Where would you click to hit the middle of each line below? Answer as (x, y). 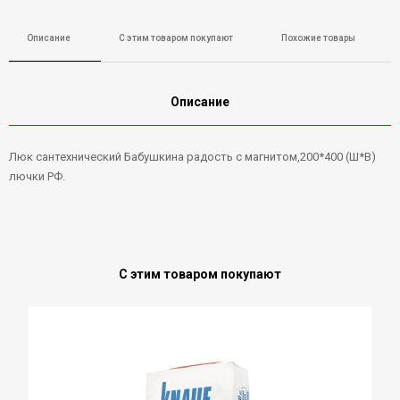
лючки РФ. (37, 176)
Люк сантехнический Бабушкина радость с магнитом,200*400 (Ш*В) (192, 156)
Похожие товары (318, 37)
